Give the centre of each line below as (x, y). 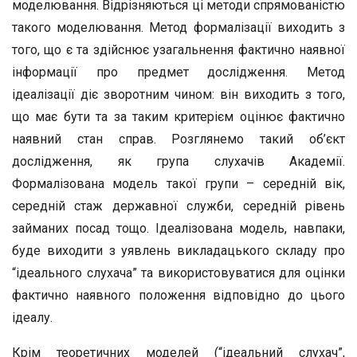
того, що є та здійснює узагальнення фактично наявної (178, 50)
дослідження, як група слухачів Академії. (178, 161)
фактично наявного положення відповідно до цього (178, 295)
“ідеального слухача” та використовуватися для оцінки (178, 273)
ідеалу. (32, 318)
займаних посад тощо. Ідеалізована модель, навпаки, (178, 228)
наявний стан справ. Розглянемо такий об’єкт (178, 139)
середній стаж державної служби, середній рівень (178, 206)
